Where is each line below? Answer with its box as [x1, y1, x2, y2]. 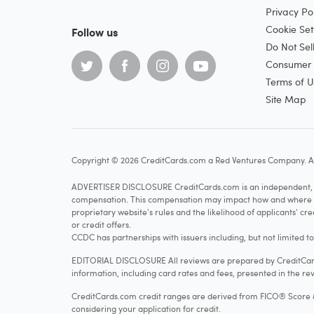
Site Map [265, 93, 306, 106]
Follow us [71, 24, 118, 40]
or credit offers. [71, 219, 131, 230]
